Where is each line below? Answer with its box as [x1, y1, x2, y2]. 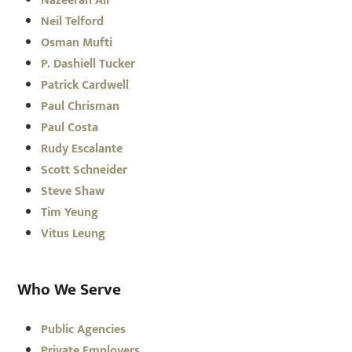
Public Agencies [41, 318, 126, 340]
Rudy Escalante [41, 137, 123, 159]
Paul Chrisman [41, 95, 120, 117]
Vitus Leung [41, 222, 106, 244]
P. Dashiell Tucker [41, 53, 136, 75]
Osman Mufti [41, 31, 113, 53]
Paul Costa [41, 116, 99, 138]
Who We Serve [17, 275, 122, 303]
